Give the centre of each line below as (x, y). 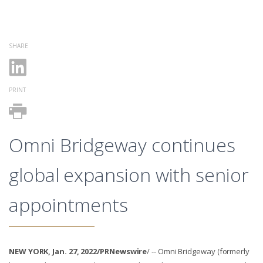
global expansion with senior (129, 175)
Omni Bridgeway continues (122, 145)
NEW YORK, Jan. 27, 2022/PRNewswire (78, 251)
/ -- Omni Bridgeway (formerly (198, 251)
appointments (69, 205)
